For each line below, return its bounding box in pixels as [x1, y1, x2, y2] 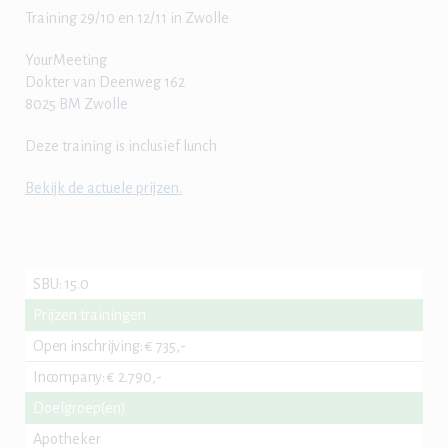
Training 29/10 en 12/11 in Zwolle [25, 10, 229, 26]
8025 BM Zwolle [25, 96, 128, 112]
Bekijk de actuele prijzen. [25, 180, 182, 196]
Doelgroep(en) [33, 400, 126, 416]
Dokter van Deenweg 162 [25, 74, 185, 90]
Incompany [33, 369, 103, 385]
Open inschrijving [33, 338, 140, 354]
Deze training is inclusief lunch [25, 138, 217, 154]
